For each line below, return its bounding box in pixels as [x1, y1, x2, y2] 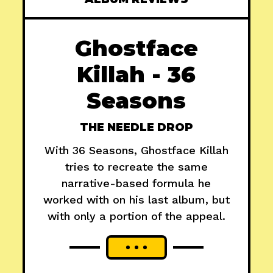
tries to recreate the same [65, 160, 208, 174]
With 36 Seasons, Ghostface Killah [44, 144, 229, 157]
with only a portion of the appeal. [47, 210, 225, 223]
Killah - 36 [77, 61, 196, 88]
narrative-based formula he [62, 177, 211, 190]
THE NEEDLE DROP [79, 121, 193, 135]
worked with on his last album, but [43, 193, 230, 207]
